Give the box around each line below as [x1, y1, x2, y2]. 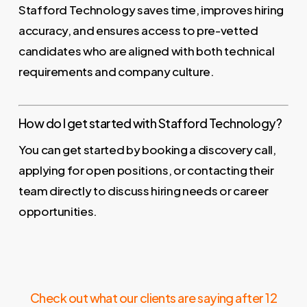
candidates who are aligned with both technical [18, 42, 275, 58]
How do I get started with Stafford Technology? [18, 115, 282, 132]
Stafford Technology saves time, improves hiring [18, 1, 284, 17]
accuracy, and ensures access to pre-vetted [18, 22, 258, 38]
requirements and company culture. [18, 63, 214, 79]
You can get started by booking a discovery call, [18, 142, 276, 158]
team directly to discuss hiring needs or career [18, 183, 269, 199]
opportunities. [18, 204, 98, 219]
